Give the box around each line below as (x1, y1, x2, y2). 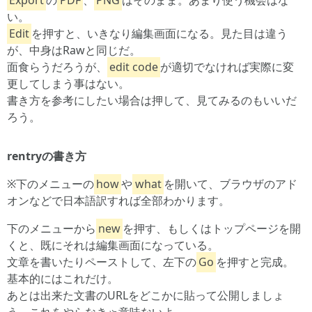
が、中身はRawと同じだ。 (7, 42, 141, 58)
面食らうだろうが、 (7, 59, 107, 75)
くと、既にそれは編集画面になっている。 (7, 237, 219, 253)
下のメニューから (7, 221, 96, 237)
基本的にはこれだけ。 (7, 271, 118, 287)
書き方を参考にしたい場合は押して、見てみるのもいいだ (7, 93, 297, 109)
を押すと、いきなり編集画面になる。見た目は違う (31, 26, 288, 42)
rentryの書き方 (7, 148, 86, 164)
